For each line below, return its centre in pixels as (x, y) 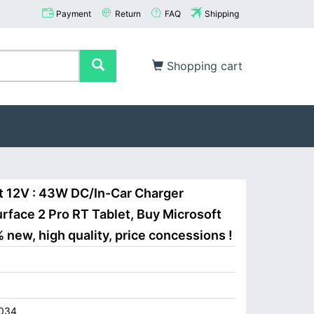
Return (128, 14)
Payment (74, 14)
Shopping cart (203, 66)
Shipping (222, 14)
